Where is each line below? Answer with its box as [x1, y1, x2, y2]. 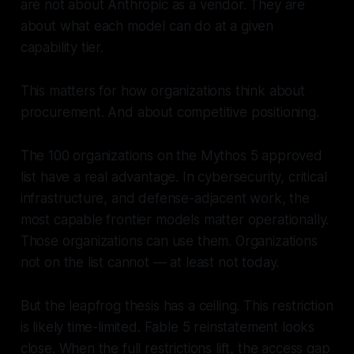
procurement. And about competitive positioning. [20, 104, 319, 121]
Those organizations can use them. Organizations [20, 233, 318, 250]
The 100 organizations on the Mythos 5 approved [20, 148, 322, 164]
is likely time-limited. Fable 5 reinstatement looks [20, 319, 315, 336]
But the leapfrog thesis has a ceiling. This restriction [20, 298, 333, 314]
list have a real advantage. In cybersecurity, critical [20, 169, 327, 186]
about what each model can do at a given [20, 18, 274, 35]
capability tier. [20, 40, 104, 56]
